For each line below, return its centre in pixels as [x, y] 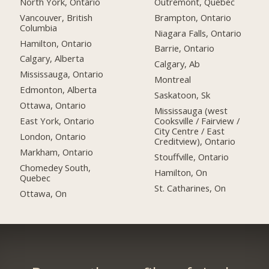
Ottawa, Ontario [53, 105]
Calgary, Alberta [52, 59]
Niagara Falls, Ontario [198, 33]
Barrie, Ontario [185, 48]
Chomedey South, [56, 167]
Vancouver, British [56, 17]
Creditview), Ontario [195, 141]
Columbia [39, 27]
